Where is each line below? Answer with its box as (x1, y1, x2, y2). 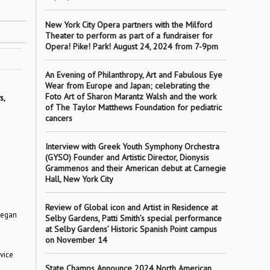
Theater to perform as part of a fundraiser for (45, 30, 213, 41)
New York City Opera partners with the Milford (45, 19, 212, 30)
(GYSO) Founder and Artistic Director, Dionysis (45, 152, 209, 163)
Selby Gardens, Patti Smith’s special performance (45, 213, 222, 224)
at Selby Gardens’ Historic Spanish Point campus (45, 224, 217, 234)
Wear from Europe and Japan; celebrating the (45, 80, 210, 91)
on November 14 (45, 234, 107, 245)
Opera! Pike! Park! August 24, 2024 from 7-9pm (45, 41, 218, 52)
